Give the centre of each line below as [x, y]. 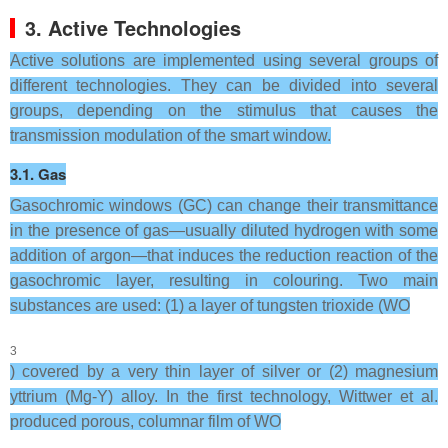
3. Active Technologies [133, 27]
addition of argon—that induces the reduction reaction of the [224, 255]
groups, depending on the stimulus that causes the [224, 110]
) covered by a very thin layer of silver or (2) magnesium [224, 371]
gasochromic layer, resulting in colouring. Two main [224, 280]
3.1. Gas [38, 174]
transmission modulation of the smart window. [170, 135]
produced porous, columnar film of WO [145, 421]
